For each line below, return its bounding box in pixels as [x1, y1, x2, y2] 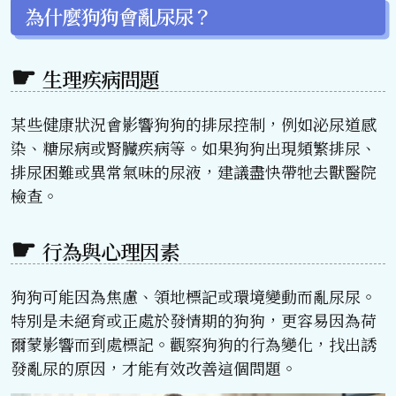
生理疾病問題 [42, 65, 160, 95]
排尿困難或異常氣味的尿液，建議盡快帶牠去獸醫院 [11, 160, 377, 184]
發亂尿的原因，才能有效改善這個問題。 [11, 356, 297, 380]
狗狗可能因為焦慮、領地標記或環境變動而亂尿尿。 [11, 285, 377, 308]
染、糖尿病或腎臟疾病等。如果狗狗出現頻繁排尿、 [11, 136, 377, 160]
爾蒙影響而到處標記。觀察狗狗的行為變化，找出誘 [11, 332, 377, 356]
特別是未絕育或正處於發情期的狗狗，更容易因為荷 [11, 308, 377, 332]
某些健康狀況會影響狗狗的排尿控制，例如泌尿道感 [11, 112, 377, 136]
